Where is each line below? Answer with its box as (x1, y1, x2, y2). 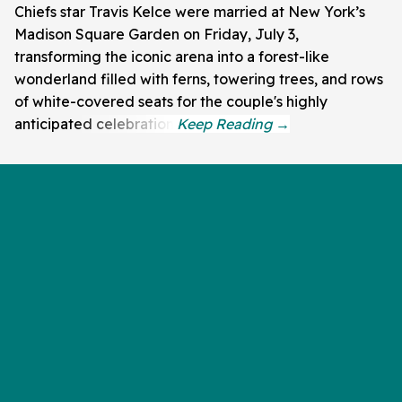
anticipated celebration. (14, 115, 177, 134)
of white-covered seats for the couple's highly (14, 92, 328, 111)
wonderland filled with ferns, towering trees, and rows (14, 70, 383, 89)
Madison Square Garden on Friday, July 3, (14, 25, 299, 44)
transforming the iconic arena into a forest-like (14, 48, 329, 66)
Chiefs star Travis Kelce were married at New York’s (14, 3, 365, 22)
